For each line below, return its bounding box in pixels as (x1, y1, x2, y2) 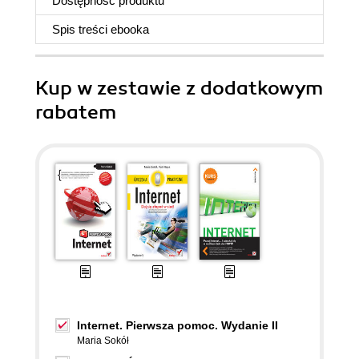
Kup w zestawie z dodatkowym (35, 76, 323, 100)
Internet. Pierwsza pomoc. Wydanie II (77, 319, 278, 332)
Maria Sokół (77, 335, 129, 346)
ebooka (111, 22, 149, 36)
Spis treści (52, 22, 111, 36)
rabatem (35, 100, 116, 124)
